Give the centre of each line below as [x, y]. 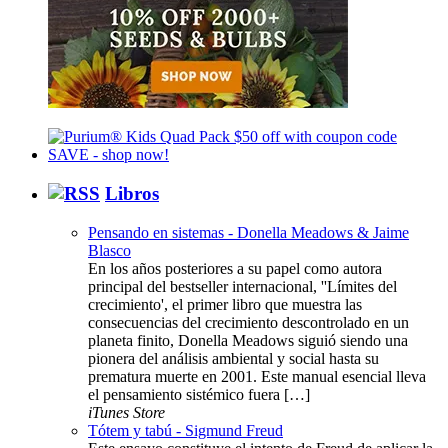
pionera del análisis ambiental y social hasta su [233, 358]
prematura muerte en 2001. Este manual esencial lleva [257, 376]
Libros [132, 194]
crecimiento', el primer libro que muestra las [225, 304]
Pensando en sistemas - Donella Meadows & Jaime [248, 232]
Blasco [109, 250]
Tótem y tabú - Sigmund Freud [185, 430]
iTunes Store [126, 412]
